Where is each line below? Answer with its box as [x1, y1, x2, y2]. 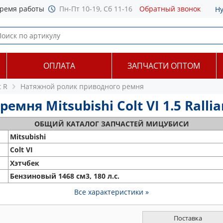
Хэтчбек [10, 158, 39, 168]
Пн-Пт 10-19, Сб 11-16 [59, 4, 132, 13]
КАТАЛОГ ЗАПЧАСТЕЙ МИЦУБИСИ [66, 119, 189, 128]
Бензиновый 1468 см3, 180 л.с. [10, 171, 119, 181]
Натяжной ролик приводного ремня [20, 82, 144, 91]
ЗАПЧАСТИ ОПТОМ [127, 60, 201, 71]
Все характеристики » [74, 187, 149, 197]
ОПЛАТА [43, 60, 75, 71]
